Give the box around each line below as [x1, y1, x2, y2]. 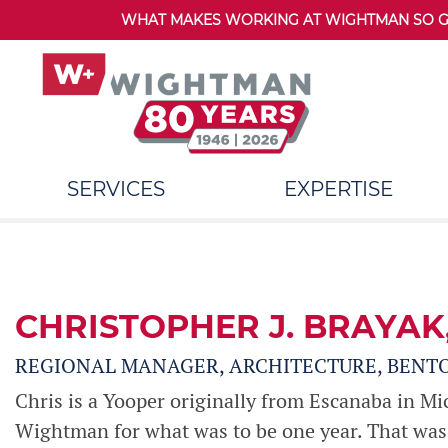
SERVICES [66, 177, 165, 201]
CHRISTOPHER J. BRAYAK [15, 307, 445, 346]
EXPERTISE [284, 177, 394, 201]
